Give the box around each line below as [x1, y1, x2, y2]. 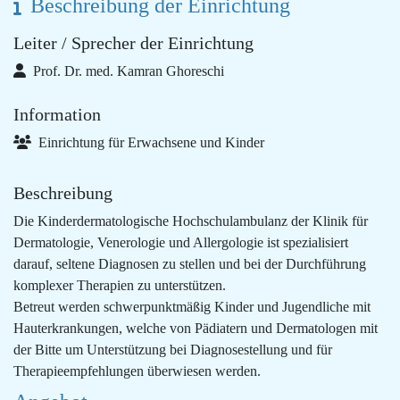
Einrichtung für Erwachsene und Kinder [35, 135, 264, 150]
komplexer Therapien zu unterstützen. [13, 278, 226, 293]
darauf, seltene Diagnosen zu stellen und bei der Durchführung [13, 256, 366, 271]
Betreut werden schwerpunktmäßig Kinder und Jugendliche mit [13, 299, 371, 314]
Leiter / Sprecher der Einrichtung [13, 33, 254, 53]
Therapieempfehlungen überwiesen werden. [13, 363, 261, 379]
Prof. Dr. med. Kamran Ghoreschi [29, 63, 224, 79]
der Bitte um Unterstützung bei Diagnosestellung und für [13, 342, 332, 357]
